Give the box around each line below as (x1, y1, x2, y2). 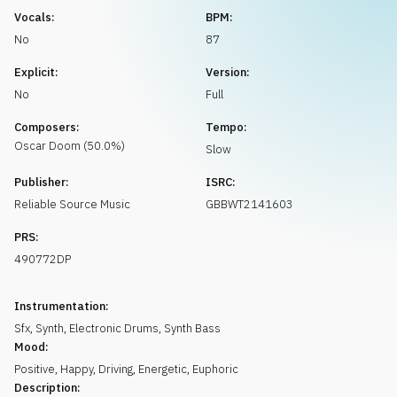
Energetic (138, 362, 187, 377)
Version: (206, 65, 250, 80)
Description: (14, 380, 81, 395)
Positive (14, 362, 55, 377)
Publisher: (14, 175, 69, 190)
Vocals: (14, 10, 55, 25)
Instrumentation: (14, 299, 109, 314)
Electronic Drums (69, 321, 159, 336)
